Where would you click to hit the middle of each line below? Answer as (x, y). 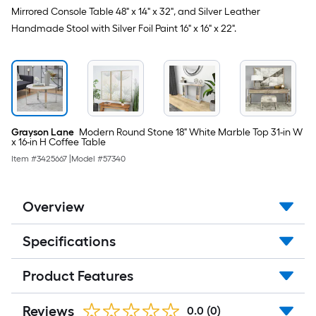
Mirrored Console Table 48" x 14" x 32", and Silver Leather (136, 12)
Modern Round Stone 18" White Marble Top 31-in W (190, 132)
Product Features (78, 276)
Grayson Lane (43, 132)
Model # (87, 159)
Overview (54, 207)
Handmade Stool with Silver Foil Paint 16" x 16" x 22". (124, 29)
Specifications (69, 241)
